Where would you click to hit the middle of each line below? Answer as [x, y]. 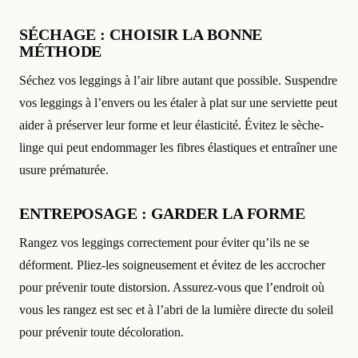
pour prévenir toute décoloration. [101, 332]
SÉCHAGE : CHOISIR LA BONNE [141, 35]
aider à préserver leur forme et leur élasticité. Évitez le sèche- [171, 125]
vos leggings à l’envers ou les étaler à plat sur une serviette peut [178, 103]
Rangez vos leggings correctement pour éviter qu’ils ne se [164, 243]
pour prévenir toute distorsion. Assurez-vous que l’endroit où [172, 288]
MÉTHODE [61, 52]
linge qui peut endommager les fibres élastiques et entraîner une [178, 148]
